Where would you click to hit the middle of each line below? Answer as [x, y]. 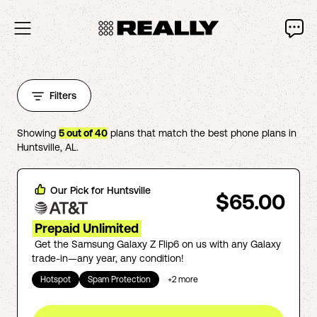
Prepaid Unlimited [87, 228]
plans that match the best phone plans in [202, 133]
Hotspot [56, 279]
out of [80, 133]
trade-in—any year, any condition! [108, 258]
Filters [63, 96]
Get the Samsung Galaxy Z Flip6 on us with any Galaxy [158, 244]
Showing [38, 133]
